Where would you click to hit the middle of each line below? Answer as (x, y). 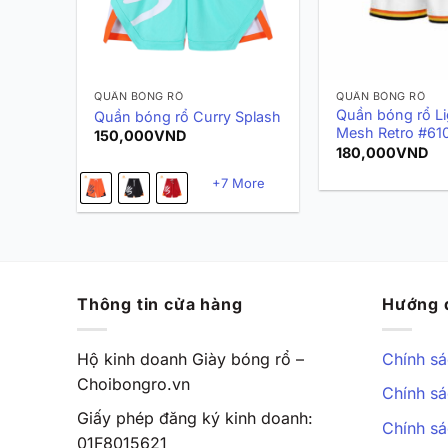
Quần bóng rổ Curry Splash (188, 116)
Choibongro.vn (133, 383)
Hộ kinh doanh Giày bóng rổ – (190, 358)
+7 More (238, 182)
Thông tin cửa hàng (160, 304)
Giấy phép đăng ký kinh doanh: (195, 418)
